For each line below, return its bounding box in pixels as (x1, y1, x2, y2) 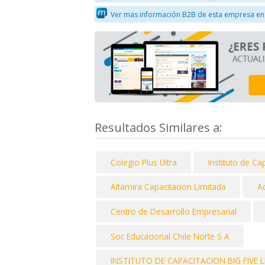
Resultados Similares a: (95, 119, 225, 135)
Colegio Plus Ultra (110, 156, 177, 168)
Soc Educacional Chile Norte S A (110, 230, 230, 242)
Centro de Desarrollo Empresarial (110, 206, 237, 218)
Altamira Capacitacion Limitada (110, 181, 226, 193)
